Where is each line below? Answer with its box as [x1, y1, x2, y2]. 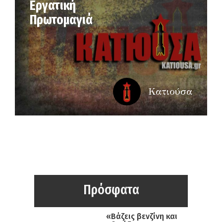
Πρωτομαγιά [30, 11, 93, 28]
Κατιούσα [148, 85, 192, 97]
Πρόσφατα [83, 181, 139, 198]
